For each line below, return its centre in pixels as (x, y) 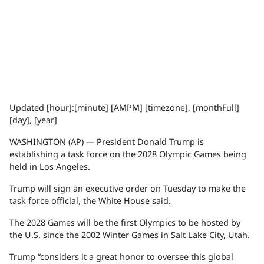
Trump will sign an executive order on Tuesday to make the (128, 189)
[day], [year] (34, 120)
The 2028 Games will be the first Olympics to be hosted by (125, 223)
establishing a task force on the (74, 154)
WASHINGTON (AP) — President (73, 142)
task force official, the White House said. (90, 201)
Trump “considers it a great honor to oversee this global (121, 257)
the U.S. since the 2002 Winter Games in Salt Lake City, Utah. (130, 235)
